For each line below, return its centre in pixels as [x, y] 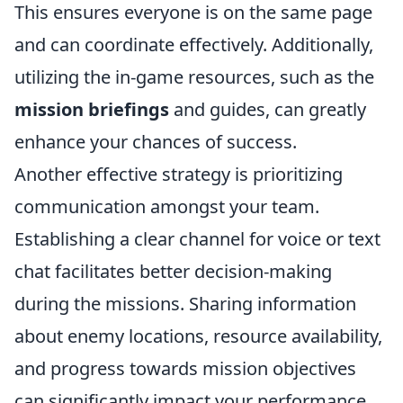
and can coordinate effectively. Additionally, [194, 45]
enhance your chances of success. [156, 142]
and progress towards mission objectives [185, 368]
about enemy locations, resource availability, [198, 336]
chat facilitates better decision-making [173, 271]
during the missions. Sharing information [185, 304]
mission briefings [92, 109]
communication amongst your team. [167, 206]
